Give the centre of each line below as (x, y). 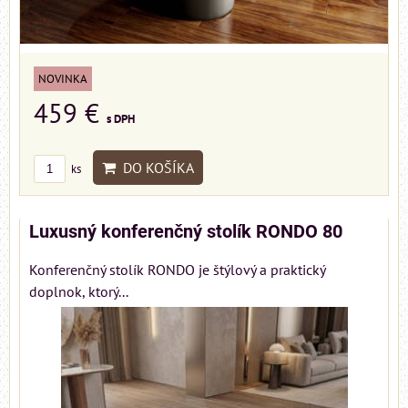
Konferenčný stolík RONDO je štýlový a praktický (177, 270)
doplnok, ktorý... (79, 292)
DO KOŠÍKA (155, 168)
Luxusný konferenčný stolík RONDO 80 (186, 232)
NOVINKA (63, 79)
